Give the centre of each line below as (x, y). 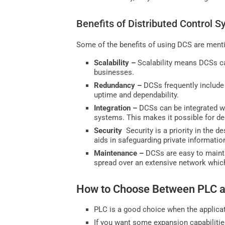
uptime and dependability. (137, 95)
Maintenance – (120, 153)
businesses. (114, 72)
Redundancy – (119, 85)
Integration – (117, 108)
